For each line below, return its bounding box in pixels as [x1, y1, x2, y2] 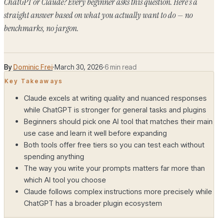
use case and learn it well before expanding [24, 128, 167, 138]
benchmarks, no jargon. [4, 22, 79, 35]
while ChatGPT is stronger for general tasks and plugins [24, 105, 206, 115]
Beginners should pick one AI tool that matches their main [24, 117, 213, 127]
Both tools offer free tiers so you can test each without [24, 140, 204, 150]
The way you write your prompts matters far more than [24, 163, 205, 173]
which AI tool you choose [24, 175, 106, 185]
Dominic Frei [13, 63, 53, 72]
